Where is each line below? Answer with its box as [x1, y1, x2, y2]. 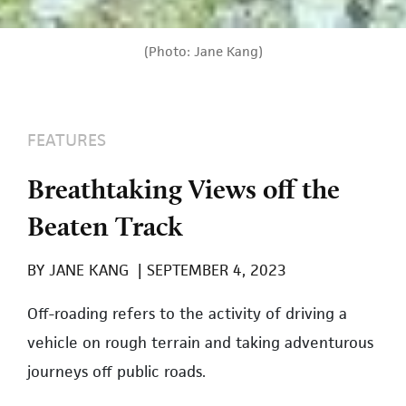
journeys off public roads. [27, 361, 206, 382]
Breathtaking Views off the [27, 171, 340, 205]
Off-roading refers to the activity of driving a [27, 303, 347, 324]
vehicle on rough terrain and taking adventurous [27, 332, 373, 353]
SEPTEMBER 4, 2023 [142, 259, 286, 280]
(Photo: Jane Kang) [143, 42, 263, 60]
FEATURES [27, 128, 106, 151]
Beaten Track [27, 208, 183, 242]
